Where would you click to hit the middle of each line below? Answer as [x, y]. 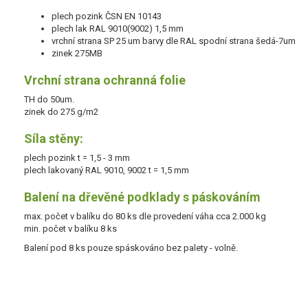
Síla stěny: [54, 138]
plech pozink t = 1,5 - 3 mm [77, 157]
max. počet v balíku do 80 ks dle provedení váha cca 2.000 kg [145, 216]
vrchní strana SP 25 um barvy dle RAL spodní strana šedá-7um [174, 41]
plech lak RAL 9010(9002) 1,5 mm [118, 28]
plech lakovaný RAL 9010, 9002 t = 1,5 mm [107, 170]
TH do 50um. [49, 99]
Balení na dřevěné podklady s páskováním [142, 197]
